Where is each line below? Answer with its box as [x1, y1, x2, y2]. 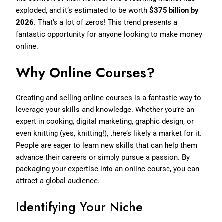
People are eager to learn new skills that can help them [16, 140, 198, 150]
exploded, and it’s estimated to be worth [16, 5, 150, 15]
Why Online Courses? [16, 62, 156, 83]
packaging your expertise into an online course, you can [16, 164, 200, 173]
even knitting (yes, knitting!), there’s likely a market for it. [16, 128, 202, 138]
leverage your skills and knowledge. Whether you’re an [16, 105, 195, 114]
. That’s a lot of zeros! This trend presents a [34, 17, 178, 27]
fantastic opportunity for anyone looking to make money [16, 29, 203, 39]
